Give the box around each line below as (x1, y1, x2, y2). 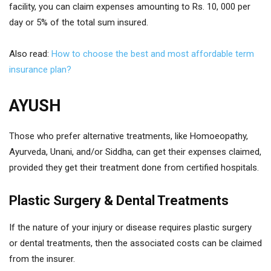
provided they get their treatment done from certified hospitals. (9, 162, 261, 173)
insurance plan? (9, 64, 71, 75)
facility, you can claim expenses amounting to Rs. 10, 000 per (9, 1, 250, 12)
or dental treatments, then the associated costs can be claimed (9, 238, 262, 249)
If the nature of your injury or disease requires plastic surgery (9, 222, 252, 233)
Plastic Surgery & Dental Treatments (9, 193, 229, 208)
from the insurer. (9, 253, 75, 264)
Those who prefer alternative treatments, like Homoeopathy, (9, 131, 248, 142)
